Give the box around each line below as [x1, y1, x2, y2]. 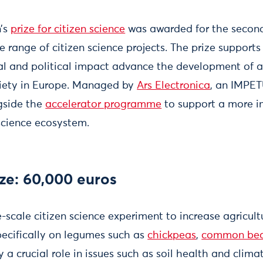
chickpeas [147, 230, 197, 241]
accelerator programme [45, 99, 162, 110]
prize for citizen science [11, 24, 126, 35]
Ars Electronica [137, 80, 211, 92]
